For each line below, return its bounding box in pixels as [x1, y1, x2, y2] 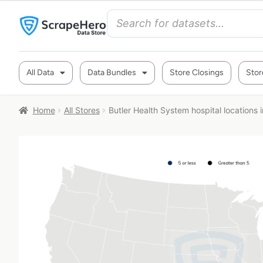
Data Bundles [87, 68, 136, 77]
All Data [26, 68, 54, 77]
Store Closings [170, 68, 224, 77]
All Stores [63, 105, 100, 115]
